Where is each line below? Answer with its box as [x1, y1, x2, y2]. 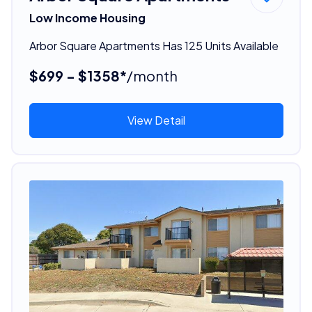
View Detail [127, 112, 185, 127]
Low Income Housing [29, 10, 146, 25]
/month [126, 66, 178, 84]
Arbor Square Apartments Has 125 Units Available [29, 38, 279, 53]
